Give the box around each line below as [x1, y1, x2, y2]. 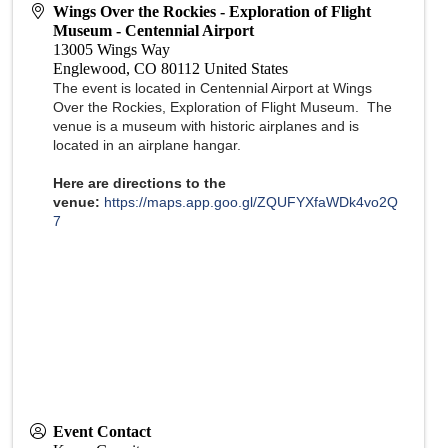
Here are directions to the [53, 174, 227, 191]
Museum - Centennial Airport [53, 21, 255, 39]
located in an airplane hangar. [53, 136, 250, 153]
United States [204, 59, 289, 77]
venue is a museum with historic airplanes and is [53, 117, 360, 134]
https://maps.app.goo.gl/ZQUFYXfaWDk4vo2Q [104, 193, 399, 210]
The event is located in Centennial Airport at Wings [53, 79, 373, 96]
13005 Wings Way [53, 40, 171, 58]
